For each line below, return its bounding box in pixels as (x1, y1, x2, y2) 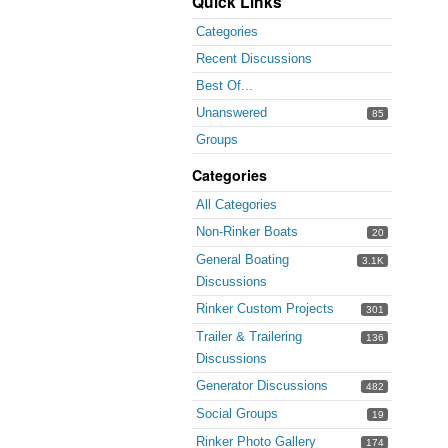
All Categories (196, 197, 277, 212)
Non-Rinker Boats (196, 224, 298, 239)
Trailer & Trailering (196, 329, 302, 344)
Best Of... (196, 78, 253, 93)
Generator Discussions (196, 378, 328, 393)
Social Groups (196, 406, 278, 421)
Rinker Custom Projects (196, 301, 334, 316)
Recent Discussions (196, 51, 312, 66)
